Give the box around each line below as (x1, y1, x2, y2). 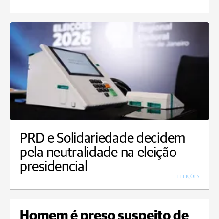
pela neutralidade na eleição (20, 146, 176, 160)
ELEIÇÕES (177, 174, 199, 180)
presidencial (20, 160, 88, 175)
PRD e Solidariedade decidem (20, 131, 185, 146)
